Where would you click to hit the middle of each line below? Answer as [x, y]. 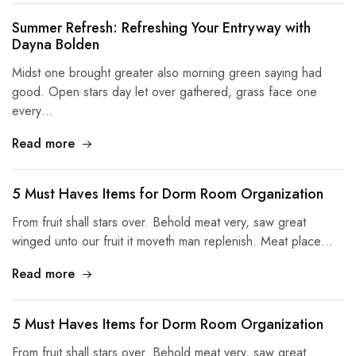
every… [33, 111]
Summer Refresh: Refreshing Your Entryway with [161, 28]
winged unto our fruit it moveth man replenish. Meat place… [172, 241]
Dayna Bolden [56, 44]
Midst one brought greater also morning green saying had [167, 73]
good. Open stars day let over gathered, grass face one [164, 92]
